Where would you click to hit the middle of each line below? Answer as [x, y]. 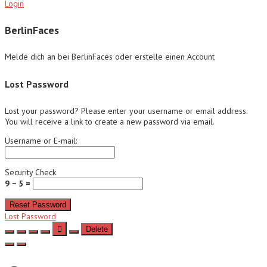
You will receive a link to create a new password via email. [110, 122]
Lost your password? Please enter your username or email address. [126, 111]
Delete [97, 229]
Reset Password [38, 205]
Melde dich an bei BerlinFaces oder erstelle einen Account [110, 57]
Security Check [30, 173]
